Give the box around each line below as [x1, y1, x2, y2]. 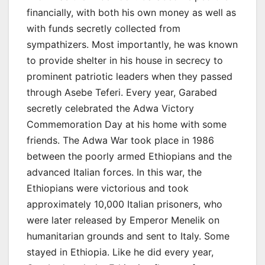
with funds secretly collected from [27, 22, 180, 34]
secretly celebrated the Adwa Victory [27, 102, 194, 114]
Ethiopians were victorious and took [27, 182, 189, 194]
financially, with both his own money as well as [27, 6, 236, 18]
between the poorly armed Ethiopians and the [27, 150, 232, 162]
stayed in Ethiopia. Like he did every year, [27, 245, 214, 258]
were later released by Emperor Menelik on [27, 214, 219, 226]
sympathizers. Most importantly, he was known [27, 38, 238, 50]
